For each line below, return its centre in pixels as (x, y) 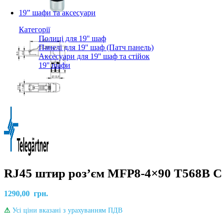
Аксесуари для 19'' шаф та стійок (94, 56)
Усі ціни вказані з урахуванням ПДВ (66, 210)
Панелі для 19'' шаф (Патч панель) (96, 47)
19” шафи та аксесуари (57, 13)
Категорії (34, 29)
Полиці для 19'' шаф (72, 38)
